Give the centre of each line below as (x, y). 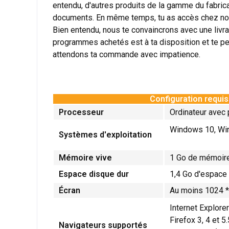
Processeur (81, 112)
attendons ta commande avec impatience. (127, 54)
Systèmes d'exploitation (106, 134)
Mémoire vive (85, 157)
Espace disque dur (95, 174)
